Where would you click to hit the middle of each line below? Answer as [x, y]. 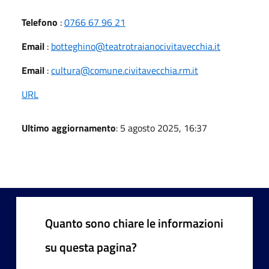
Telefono [40, 22]
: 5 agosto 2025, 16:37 [162, 128]
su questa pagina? [91, 247]
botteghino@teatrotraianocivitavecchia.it [136, 46]
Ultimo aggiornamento [69, 128]
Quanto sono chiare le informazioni [134, 223]
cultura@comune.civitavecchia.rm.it [125, 70]
